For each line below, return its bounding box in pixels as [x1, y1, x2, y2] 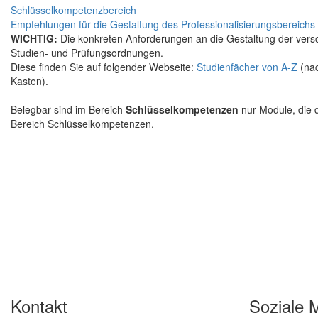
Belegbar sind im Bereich [11, 102, 126, 116]
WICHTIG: [11, 31, 57, 45]
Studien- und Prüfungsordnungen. [11, 45, 163, 60]
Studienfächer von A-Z [197, 59, 297, 74]
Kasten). [11, 73, 48, 88]
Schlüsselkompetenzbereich [11, 2, 136, 17]
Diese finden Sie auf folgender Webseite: [11, 59, 197, 74]
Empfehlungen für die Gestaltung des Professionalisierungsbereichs [11, 16, 315, 31]
